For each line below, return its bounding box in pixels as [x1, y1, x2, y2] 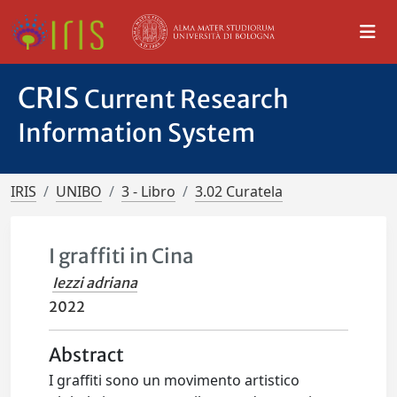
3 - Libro [121, 182, 175, 201]
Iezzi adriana [52, 274, 138, 292]
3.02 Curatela [195, 182, 283, 201]
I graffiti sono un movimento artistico [49, 370, 300, 390]
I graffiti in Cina [49, 244, 195, 269]
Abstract [49, 344, 125, 367]
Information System [18, 117, 255, 149]
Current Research [84, 83, 289, 115]
